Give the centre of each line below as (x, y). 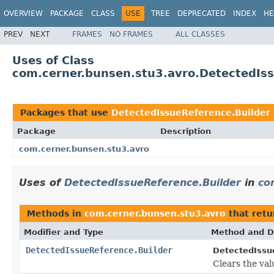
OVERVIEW (23, 13)
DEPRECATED (202, 13)
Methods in (56, 213)
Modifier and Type (64, 232)
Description (186, 131)
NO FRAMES (131, 34)
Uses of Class (53, 60)
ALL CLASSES (200, 34)
